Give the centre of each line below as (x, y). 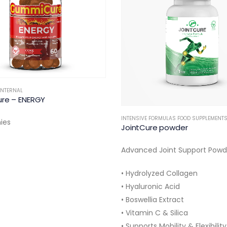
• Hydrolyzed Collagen (159, 173)
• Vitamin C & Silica (155, 213)
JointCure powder (155, 127)
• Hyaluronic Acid (150, 186)
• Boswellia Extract (153, 199)
